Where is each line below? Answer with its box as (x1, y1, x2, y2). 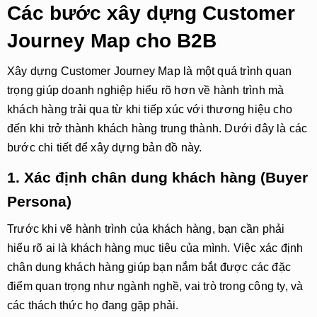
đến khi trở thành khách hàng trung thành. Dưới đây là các (7, 122, 308, 134)
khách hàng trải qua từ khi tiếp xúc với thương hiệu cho (7, 103, 293, 115)
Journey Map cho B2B (7, 30, 217, 52)
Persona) (7, 193, 71, 209)
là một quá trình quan (180, 65, 292, 77)
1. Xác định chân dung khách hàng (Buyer (7, 169, 308, 185)
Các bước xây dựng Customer (7, 2, 295, 24)
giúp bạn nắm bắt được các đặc (125, 261, 291, 273)
